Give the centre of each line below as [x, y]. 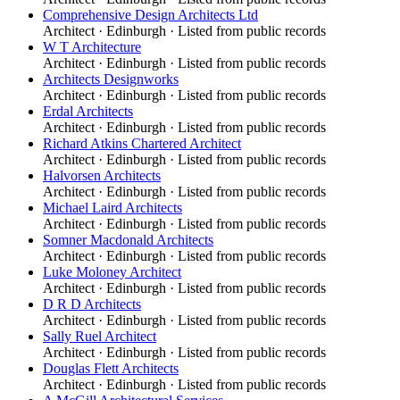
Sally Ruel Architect [100, 336]
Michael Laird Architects [112, 207]
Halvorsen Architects [102, 175]
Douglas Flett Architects [111, 368]
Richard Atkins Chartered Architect [142, 143]
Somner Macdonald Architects [128, 239]
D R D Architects [92, 304]
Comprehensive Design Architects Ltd [150, 14]
